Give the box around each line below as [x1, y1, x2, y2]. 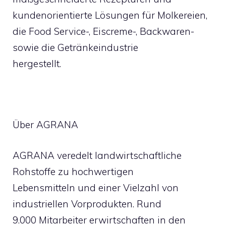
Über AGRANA [13, 119, 78, 131]
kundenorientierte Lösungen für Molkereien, [13, 9, 207, 21]
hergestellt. [13, 58, 61, 70]
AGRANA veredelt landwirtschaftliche [13, 149, 182, 161]
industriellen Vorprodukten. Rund [13, 197, 161, 210]
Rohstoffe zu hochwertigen [13, 165, 134, 178]
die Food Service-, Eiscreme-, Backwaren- [13, 25, 194, 37]
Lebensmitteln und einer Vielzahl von [13, 181, 179, 194]
